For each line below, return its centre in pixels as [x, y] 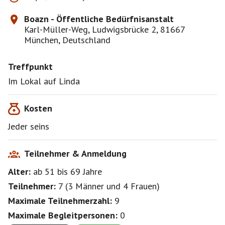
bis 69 [70, 172]
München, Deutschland [67, 40]
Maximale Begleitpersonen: [63, 215]
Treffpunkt [30, 67]
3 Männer [86, 186]
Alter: [19, 172]
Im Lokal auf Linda [44, 81]
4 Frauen [140, 186]
